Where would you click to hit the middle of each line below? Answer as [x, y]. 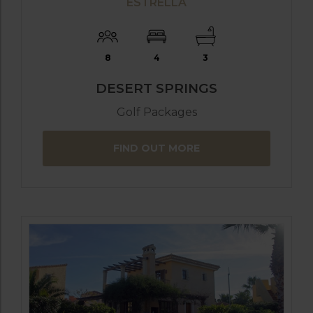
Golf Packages [156, 112]
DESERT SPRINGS [156, 88]
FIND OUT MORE [156, 148]
